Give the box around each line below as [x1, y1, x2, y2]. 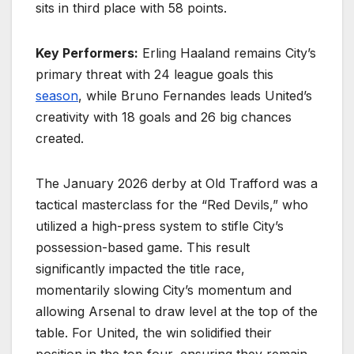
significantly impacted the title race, [36, 261, 245, 277]
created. [36, 130, 84, 147]
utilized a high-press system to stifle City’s [36, 218, 284, 235]
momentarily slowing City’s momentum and [36, 282, 292, 299]
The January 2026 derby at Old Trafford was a [36, 175, 318, 192]
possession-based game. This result [36, 239, 250, 256]
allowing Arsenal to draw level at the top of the [36, 303, 318, 320]
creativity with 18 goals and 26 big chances [36, 109, 292, 126]
